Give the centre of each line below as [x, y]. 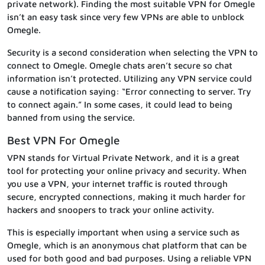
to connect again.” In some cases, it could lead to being [120, 105]
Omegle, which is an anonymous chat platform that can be [127, 245]
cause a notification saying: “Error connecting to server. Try [129, 92]
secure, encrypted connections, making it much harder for [126, 197]
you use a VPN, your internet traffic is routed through [117, 184]
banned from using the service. [71, 118]
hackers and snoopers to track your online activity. [111, 210]
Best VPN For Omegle [64, 140]
